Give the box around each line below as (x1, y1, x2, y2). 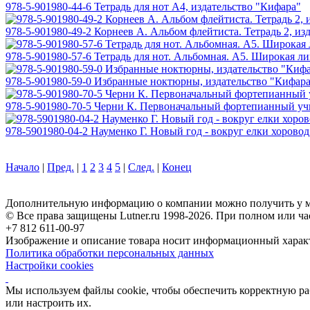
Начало (6, 161, 39, 173)
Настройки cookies (6, 259, 93, 271)
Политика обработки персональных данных (6, 246, 214, 259)
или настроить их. (6, 296, 91, 309)
